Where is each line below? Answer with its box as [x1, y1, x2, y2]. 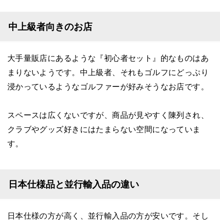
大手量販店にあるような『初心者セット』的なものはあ [7, 52, 209, 63]
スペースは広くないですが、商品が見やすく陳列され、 [7, 109, 209, 120]
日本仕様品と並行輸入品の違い [8, 178, 139, 191]
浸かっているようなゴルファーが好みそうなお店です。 [7, 80, 209, 92]
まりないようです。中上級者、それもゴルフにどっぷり [7, 66, 209, 78]
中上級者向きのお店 [8, 20, 92, 33]
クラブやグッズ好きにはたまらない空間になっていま [7, 123, 201, 135]
